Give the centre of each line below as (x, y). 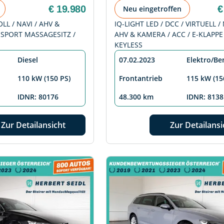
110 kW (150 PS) (44, 78)
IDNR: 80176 (38, 97)
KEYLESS (128, 45)
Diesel (28, 60)
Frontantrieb (141, 78)
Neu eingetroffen (152, 9)
